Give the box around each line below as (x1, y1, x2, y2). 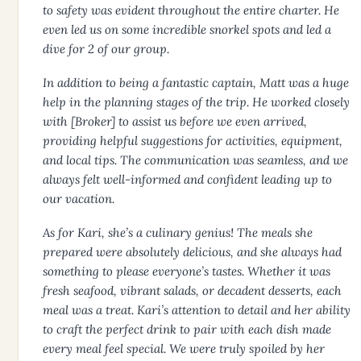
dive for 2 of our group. (43, 41, 169, 57)
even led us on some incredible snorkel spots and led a (43, 22, 331, 38)
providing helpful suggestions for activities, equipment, (43, 133, 342, 149)
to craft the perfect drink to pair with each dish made (43, 322, 331, 338)
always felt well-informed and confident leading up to (43, 172, 332, 188)
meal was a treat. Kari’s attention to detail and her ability (43, 302, 351, 318)
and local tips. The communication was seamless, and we (43, 152, 348, 168)
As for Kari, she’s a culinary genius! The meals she (43, 225, 313, 241)
